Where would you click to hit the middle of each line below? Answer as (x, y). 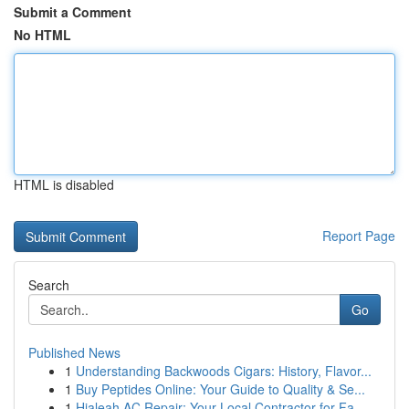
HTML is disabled (64, 184)
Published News (74, 352)
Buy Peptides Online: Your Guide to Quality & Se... (220, 389)
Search (49, 285)
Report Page (359, 236)
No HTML (42, 35)
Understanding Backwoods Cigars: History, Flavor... (224, 371)
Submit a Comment (73, 12)
